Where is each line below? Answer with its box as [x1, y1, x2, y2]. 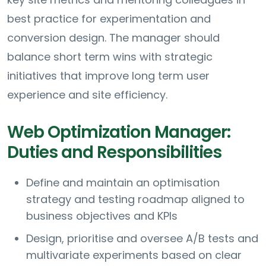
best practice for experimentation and [7, 11, 211, 27]
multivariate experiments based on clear [26, 248, 242, 263]
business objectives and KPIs [26, 208, 178, 224]
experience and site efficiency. [7, 87, 167, 103]
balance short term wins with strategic [7, 49, 213, 65]
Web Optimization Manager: [7, 121, 230, 144]
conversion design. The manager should [7, 30, 220, 46]
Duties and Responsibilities [7, 141, 221, 164]
